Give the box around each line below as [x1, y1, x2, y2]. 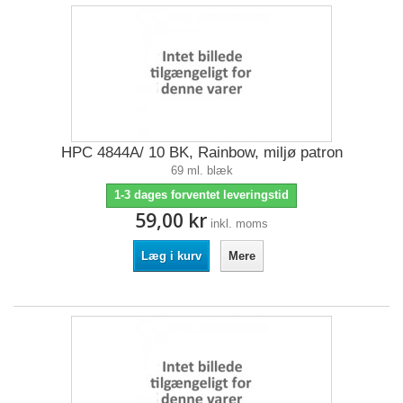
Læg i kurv [140, 249, 201, 263]
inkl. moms [210, 217, 268, 230]
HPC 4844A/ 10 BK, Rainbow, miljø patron [60, 144, 343, 161]
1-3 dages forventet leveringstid [114, 188, 289, 201]
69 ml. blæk [170, 164, 233, 177]
